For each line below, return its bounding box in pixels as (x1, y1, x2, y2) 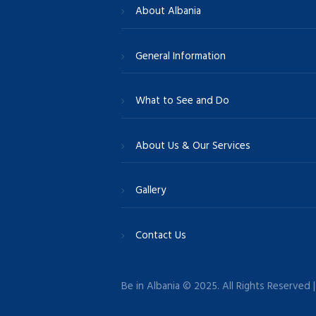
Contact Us (135, 226, 187, 244)
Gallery (135, 182, 166, 200)
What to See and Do (135, 92, 230, 110)
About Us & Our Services (135, 137, 251, 154)
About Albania (135, 3, 202, 20)
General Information (135, 47, 226, 65)
